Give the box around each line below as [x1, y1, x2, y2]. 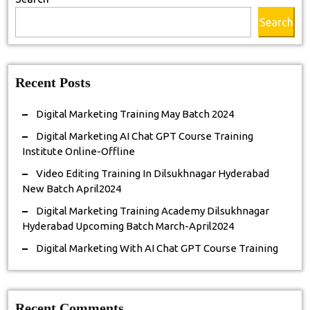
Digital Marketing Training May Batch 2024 [36, 108, 234, 120]
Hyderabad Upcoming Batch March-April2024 [22, 220, 234, 232]
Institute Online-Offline [22, 145, 135, 157]
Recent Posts [15, 75, 91, 90]
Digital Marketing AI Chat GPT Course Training [36, 130, 253, 142]
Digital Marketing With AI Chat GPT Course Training [36, 242, 278, 254]
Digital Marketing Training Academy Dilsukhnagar [36, 205, 269, 217]
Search [259, 16, 293, 28]
